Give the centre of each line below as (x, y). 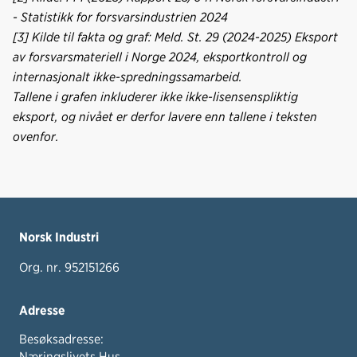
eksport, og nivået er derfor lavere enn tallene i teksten (165, 116)
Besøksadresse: (61, 339)
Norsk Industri (59, 237)
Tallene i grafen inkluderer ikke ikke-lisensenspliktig (155, 96)
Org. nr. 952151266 (69, 267)
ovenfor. (36, 136)
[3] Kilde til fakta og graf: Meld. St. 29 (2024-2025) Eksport (175, 37)
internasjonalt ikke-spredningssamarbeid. (129, 76)
